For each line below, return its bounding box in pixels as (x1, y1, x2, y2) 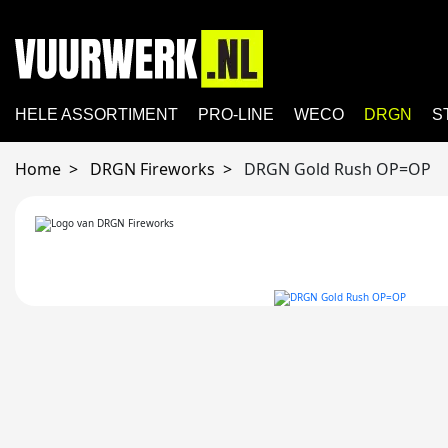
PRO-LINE (198, 106, 274, 123)
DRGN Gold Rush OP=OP (244, 158, 431, 180)
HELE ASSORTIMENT (15, 106, 178, 123)
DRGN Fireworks (90, 158, 215, 180)
